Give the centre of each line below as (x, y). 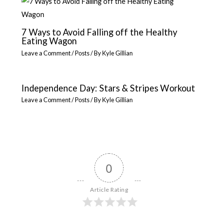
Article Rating (109, 190)
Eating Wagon (49, 41)
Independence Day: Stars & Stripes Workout (109, 88)
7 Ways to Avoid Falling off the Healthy (100, 32)
